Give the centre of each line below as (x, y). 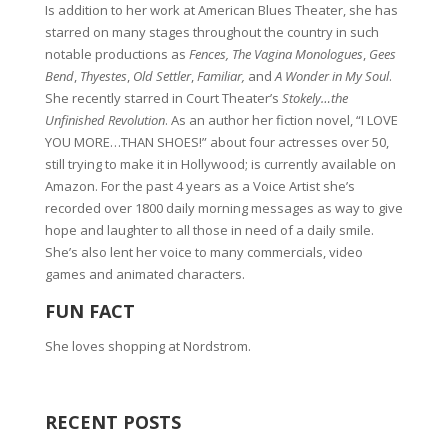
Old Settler (161, 75)
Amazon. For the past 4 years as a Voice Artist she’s (199, 185)
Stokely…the (314, 97)
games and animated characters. (144, 273)
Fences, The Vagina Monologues (275, 53)
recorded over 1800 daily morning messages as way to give (223, 207)
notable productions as (116, 53)
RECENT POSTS (112, 421)
